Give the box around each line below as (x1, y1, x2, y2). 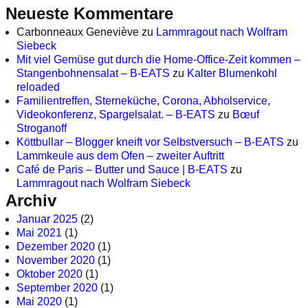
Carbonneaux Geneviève (16, 26, 139, 38)
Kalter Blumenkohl (187, 67, 277, 80)
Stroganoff (16, 122, 67, 135)
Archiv (5, 191, 56, 210)
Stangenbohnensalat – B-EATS (16, 67, 170, 80)
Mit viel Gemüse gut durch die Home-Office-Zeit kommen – (16, 54, 300, 66)
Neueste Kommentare (5, 3, 173, 23)
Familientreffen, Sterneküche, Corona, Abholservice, (16, 95, 270, 107)
